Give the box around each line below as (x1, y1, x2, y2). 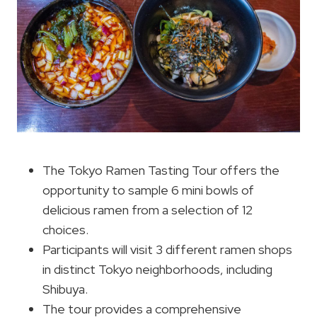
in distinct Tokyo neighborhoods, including (42, 260, 272, 277)
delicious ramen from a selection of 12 (42, 201, 253, 218)
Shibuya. (42, 280, 88, 297)
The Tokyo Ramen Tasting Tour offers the (42, 161, 279, 178)
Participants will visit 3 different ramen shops (42, 241, 292, 258)
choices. (42, 221, 88, 238)
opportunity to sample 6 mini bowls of (42, 181, 254, 198)
